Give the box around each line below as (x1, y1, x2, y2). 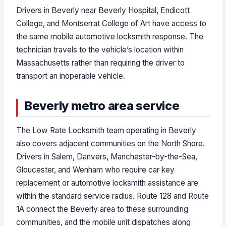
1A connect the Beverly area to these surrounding (16, 204, 189, 214)
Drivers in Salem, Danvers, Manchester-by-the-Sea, (16, 152, 198, 162)
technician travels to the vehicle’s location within (16, 44, 184, 54)
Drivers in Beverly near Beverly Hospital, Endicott (16, 5, 190, 15)
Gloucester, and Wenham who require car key (16, 165, 175, 175)
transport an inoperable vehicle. (16, 71, 126, 81)
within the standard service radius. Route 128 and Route (16, 191, 209, 201)
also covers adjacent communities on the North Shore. (16, 139, 205, 149)
